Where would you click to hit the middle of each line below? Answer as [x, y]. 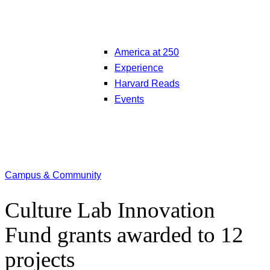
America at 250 [147, 52]
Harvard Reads [147, 83]
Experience [139, 67]
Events [129, 99]
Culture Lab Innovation [110, 210]
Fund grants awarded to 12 [124, 234]
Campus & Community [53, 175]
